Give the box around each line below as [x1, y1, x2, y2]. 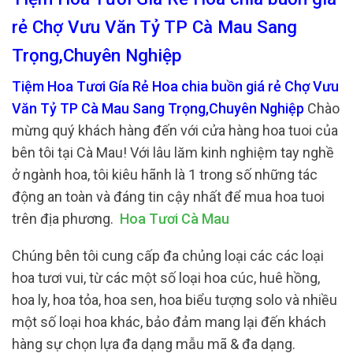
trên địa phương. [12, 210, 120, 227]
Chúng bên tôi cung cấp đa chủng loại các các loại [12, 247, 324, 265]
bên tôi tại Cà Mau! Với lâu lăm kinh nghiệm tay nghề [12, 143, 334, 161]
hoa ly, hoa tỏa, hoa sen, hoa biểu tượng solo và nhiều [12, 292, 337, 309]
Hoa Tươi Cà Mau [120, 210, 229, 227]
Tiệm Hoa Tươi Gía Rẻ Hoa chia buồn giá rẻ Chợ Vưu [12, 77, 339, 95]
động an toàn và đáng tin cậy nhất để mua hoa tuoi [12, 188, 325, 205]
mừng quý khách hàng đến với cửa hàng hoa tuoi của [12, 121, 338, 139]
